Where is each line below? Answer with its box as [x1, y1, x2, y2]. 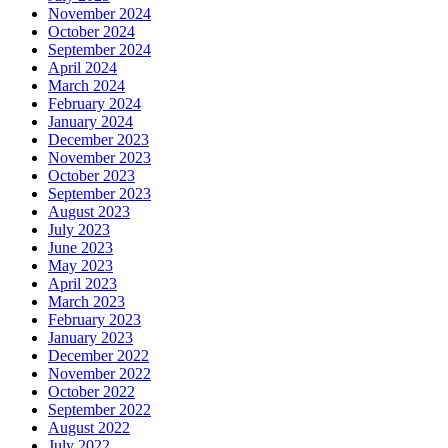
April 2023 [48, 274, 117, 292]
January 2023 [48, 328, 133, 346]
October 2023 [48, 166, 135, 184]
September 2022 [48, 400, 151, 418]
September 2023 [48, 184, 151, 202]
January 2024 [48, 112, 133, 130]
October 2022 [48, 382, 135, 400]
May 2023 [48, 256, 113, 274]
